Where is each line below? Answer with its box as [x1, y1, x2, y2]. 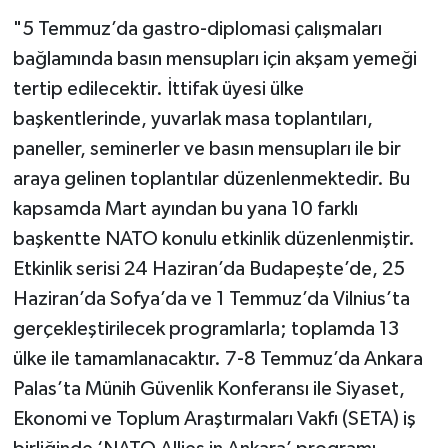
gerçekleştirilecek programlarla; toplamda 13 [12, 318, 399, 339]
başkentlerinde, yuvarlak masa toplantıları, [12, 108, 373, 129]
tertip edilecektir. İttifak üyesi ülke [12, 78, 304, 99]
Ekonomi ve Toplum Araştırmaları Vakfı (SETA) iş [12, 408, 416, 429]
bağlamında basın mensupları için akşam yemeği [12, 48, 417, 69]
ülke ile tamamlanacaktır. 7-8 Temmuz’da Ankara [12, 348, 423, 369]
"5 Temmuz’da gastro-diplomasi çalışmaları [12, 18, 382, 39]
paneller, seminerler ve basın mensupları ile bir [12, 138, 401, 159]
